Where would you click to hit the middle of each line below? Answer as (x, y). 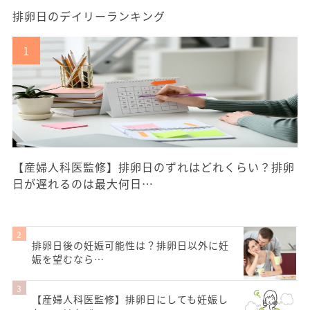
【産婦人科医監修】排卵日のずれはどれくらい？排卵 (154, 167)
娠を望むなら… (68, 259)
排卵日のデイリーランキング (89, 16)
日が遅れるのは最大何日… (83, 184)
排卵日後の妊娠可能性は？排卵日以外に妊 (130, 245)
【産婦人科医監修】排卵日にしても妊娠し (130, 299)
